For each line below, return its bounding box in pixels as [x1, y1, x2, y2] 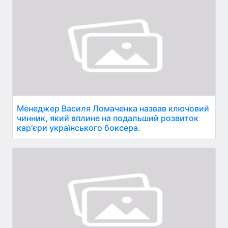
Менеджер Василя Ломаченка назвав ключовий [17, 103, 209, 113]
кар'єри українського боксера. [17, 122, 140, 133]
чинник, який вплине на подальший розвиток [17, 112, 198, 123]
